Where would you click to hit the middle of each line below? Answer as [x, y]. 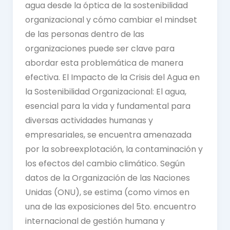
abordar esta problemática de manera [104, 63]
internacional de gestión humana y [95, 221]
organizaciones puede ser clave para [100, 48]
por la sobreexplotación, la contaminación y [114, 149]
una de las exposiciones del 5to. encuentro [110, 206]
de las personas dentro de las [84, 34]
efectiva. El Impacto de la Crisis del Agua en [112, 77]
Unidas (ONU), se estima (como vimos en [107, 192]
